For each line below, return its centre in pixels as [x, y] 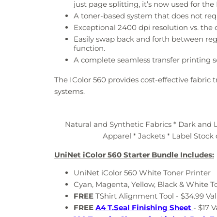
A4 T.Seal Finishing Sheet [143, 208]
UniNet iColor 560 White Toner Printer [142, 173]
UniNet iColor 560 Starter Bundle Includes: [134, 155]
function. [89, 48]
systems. [70, 92]
